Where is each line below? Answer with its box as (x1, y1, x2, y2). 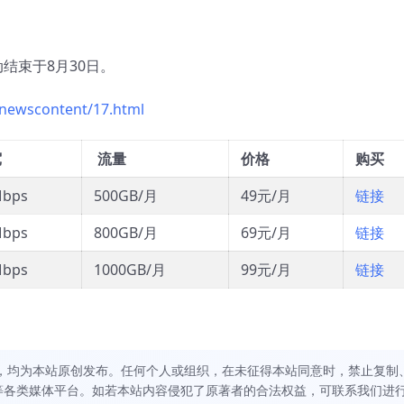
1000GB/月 (94, 260, 166, 280)
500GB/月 (94, 186, 158, 207)
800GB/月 (94, 223, 158, 243)
